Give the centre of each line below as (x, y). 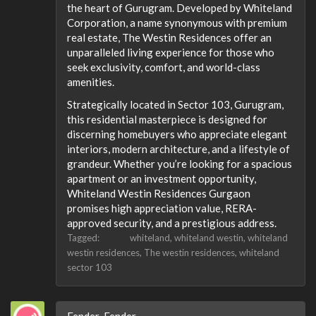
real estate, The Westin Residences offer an (169, 37)
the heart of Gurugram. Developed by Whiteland (180, 8)
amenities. (91, 82)
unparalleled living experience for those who (171, 52)
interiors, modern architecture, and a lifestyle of (178, 148)
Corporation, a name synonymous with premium (177, 23)
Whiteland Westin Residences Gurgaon (159, 193)
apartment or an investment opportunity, (162, 178)
